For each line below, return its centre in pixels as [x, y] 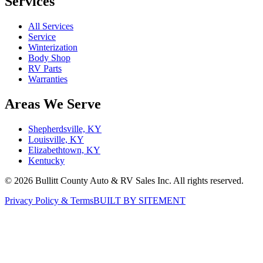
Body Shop [49, 58]
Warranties [48, 79]
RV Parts [45, 68]
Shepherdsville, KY [65, 129]
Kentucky [46, 160]
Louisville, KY [56, 139]
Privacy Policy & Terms [49, 200]
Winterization [53, 47]
